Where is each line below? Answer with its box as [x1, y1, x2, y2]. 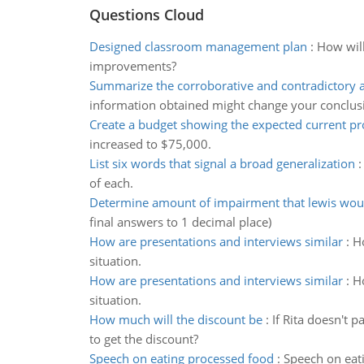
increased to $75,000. [89, 136, 211, 152]
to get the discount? [89, 331, 198, 347]
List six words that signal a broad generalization [89, 155, 355, 171]
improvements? [89, 58, 176, 74]
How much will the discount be [89, 311, 262, 327]
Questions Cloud [89, 5, 204, 24]
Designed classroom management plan [89, 38, 307, 54]
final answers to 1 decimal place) [89, 214, 271, 230]
